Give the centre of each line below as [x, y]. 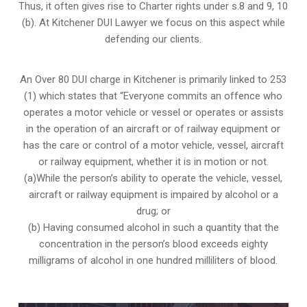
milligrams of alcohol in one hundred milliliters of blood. [153, 261]
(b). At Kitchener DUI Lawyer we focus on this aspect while [153, 23]
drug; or [153, 211]
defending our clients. [153, 39]
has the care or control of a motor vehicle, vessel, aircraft [153, 146]
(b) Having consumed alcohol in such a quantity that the [153, 228]
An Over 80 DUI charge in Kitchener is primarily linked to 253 [153, 80]
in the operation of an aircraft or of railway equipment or [153, 129]
